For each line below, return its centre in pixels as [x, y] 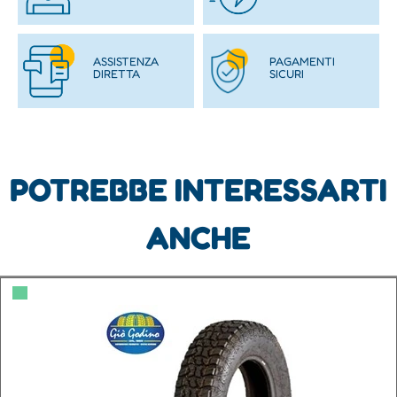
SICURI [286, 73]
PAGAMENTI [302, 61]
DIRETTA [116, 73]
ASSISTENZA [125, 61]
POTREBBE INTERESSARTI [198, 189]
